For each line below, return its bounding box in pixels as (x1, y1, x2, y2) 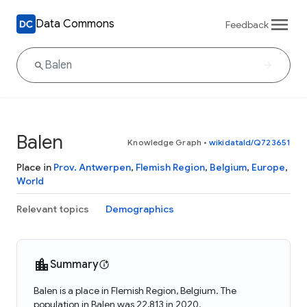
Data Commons (36, 16, 114, 31)
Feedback (225, 18, 269, 31)
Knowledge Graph (127, 137, 201, 147)
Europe (251, 161, 285, 173)
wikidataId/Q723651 (209, 137, 291, 147)
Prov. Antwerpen (53, 161, 131, 173)
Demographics (106, 203, 174, 215)
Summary (50, 258, 99, 271)
